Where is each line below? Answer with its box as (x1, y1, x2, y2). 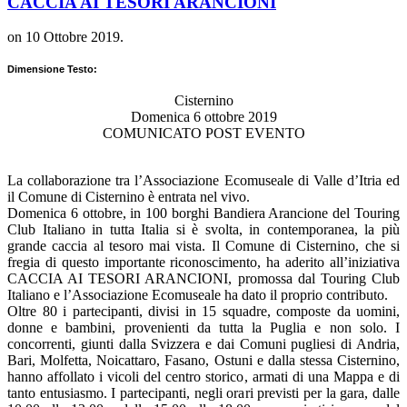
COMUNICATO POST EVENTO (102, 125, 305, 142)
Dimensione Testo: (7, 64, 97, 75)
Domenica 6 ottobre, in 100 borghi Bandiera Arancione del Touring (7, 205, 400, 222)
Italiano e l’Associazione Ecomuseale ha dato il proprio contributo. (7, 287, 388, 303)
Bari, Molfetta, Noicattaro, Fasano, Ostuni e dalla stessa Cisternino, (7, 352, 400, 369)
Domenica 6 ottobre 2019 (130, 109, 277, 125)
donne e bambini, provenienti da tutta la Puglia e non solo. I (7, 320, 400, 336)
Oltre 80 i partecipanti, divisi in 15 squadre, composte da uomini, (7, 303, 400, 320)
